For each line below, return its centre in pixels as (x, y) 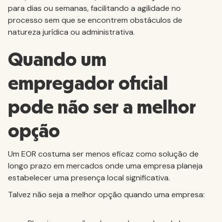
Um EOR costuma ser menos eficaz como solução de (103, 154)
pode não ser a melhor (102, 108)
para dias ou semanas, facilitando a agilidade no (94, 8)
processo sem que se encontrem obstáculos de (95, 20)
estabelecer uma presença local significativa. (89, 178)
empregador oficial (88, 84)
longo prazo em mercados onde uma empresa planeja (105, 166)
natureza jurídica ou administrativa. (71, 32)
